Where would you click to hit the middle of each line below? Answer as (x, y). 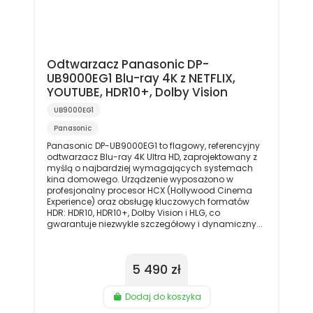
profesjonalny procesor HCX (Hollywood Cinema (149, 190)
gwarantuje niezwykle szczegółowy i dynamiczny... (154, 224)
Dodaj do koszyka (163, 296)
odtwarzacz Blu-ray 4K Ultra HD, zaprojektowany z (152, 156)
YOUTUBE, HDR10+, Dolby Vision (137, 92)
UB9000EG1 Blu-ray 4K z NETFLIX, (141, 78)
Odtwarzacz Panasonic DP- (128, 64)
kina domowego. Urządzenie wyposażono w (140, 179)
